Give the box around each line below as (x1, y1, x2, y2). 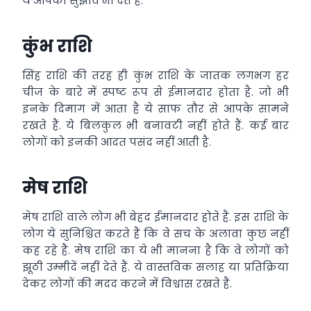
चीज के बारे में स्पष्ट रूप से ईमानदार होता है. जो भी (22, 85, 289, 99)
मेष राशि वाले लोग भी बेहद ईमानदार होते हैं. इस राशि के (22, 210, 289, 224)
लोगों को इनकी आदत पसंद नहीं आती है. (22, 135, 211, 149)
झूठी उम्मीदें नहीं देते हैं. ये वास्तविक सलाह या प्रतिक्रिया (22, 260, 289, 274)
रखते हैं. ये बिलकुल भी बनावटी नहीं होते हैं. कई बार (22, 118, 289, 133)
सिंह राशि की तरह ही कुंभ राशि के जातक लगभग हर (22, 68, 289, 83)
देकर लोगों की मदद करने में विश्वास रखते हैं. (22, 276, 232, 291)
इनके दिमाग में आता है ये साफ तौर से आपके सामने (22, 101, 289, 116)
